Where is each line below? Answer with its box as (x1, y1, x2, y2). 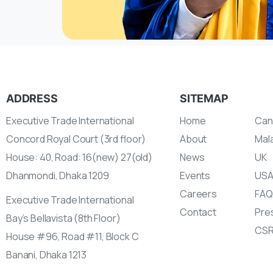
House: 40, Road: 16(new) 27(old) (6, 151, 152, 165)
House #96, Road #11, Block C (6, 230, 139, 244)
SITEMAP (180, 91, 229, 105)
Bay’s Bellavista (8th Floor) (6, 211, 121, 225)
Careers (180, 187, 217, 201)
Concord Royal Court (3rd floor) (6, 132, 146, 146)
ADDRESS (6, 91, 58, 105)
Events (180, 169, 211, 183)
